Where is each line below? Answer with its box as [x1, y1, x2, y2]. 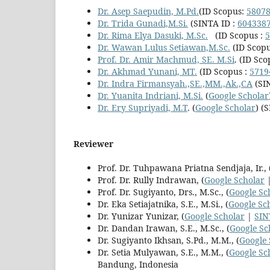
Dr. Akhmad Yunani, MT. [98, 65, 197, 77]
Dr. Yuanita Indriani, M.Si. [98, 89, 203, 101]
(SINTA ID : [188, 17, 237, 29]
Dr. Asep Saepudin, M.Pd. [98, 5, 199, 17]
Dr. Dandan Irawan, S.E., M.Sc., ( [98, 222, 230, 234]
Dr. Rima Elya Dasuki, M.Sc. [98, 29, 208, 41]
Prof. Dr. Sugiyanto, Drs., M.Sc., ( [98, 186, 229, 198]
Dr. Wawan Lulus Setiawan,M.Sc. [98, 41, 230, 53]
